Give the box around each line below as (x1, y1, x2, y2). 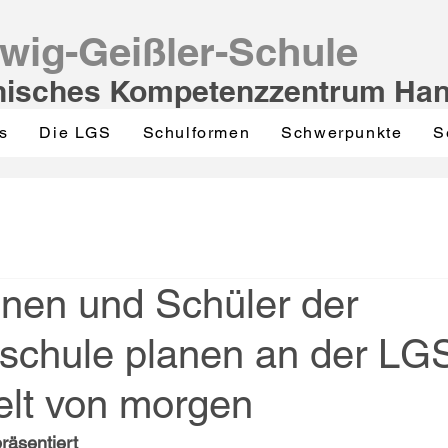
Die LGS (39, 122, 112, 142)
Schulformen (142, 122, 251, 142)
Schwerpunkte (281, 122, 403, 142)
